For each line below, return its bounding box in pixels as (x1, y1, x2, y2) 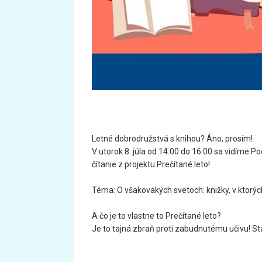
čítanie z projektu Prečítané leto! (92, 160, 210, 169)
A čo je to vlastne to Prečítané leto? (92, 211, 221, 220)
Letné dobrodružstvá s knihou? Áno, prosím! (92, 134, 253, 143)
